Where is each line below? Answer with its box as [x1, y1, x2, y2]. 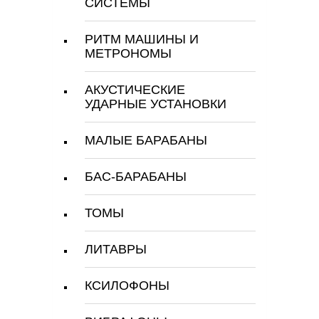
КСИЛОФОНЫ [85, 278, 169, 293]
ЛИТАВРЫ [85, 242, 147, 256]
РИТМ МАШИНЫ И [85, 32, 199, 46]
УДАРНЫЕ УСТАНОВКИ [85, 97, 226, 111]
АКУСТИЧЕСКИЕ [85, 83, 185, 97]
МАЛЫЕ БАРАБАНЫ [85, 133, 207, 147]
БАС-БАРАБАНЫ [85, 169, 187, 184]
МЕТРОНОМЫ [85, 46, 172, 61]
